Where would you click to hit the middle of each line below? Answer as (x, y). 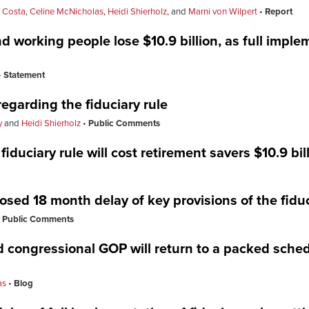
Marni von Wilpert (223, 11)
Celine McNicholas (67, 11)
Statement (24, 76)
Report (279, 11)
